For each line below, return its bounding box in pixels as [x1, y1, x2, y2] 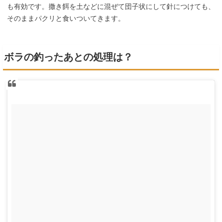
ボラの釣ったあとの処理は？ [3, 52, 133, 63]
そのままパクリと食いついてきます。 [7, 14, 125, 23]
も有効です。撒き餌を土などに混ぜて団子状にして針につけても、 [7, 2, 215, 11]
